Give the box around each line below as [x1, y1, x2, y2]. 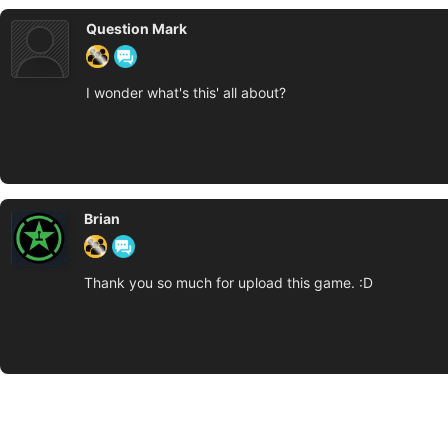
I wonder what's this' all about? [86, 84, 286, 101]
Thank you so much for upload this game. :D [84, 274, 373, 291]
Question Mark [86, 20, 187, 37]
